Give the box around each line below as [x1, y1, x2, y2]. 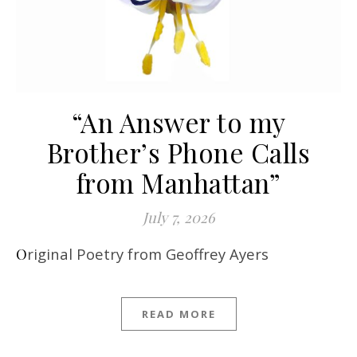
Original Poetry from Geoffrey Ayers [27, 243, 269, 264]
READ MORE [141, 306, 216, 321]
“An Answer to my [71, 104, 286, 139]
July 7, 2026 [142, 206, 215, 227]
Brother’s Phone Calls [46, 134, 311, 170]
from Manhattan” [76, 164, 281, 200]
